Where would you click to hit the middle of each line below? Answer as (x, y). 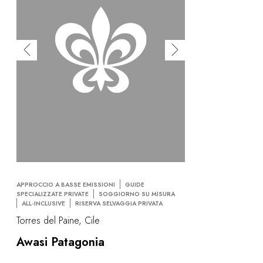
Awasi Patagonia (60, 242)
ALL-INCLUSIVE (43, 204)
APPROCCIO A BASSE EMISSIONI (66, 185)
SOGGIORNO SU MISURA (137, 194)
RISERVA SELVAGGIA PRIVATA (119, 204)
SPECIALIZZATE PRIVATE (53, 194)
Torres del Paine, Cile (58, 221)
